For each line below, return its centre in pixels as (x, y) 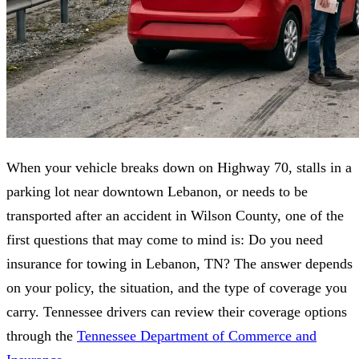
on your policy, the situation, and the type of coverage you (177, 287)
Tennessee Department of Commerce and (197, 335)
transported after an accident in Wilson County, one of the (175, 215)
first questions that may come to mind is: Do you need (165, 239)
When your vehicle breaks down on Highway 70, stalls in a (179, 167)
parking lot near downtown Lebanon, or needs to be (157, 191)
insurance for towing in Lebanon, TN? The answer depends (179, 263)
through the (42, 335)
